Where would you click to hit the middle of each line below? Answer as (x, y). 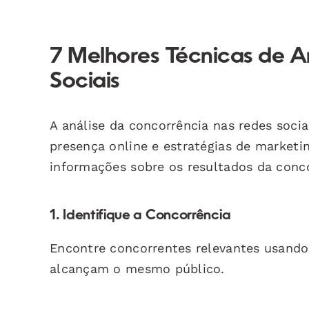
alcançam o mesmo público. (137, 268)
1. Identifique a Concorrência (140, 216)
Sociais (85, 82)
